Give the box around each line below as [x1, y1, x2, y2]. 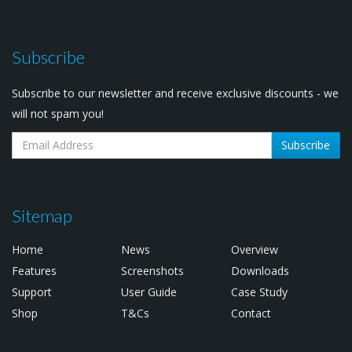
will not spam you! [12, 105, 104, 121]
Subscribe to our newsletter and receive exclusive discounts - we [12, 85, 339, 101]
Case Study [230, 284, 288, 299]
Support [12, 284, 52, 299]
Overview [230, 241, 278, 257]
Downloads [230, 262, 289, 278]
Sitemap [12, 204, 72, 226]
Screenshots [121, 262, 185, 278]
